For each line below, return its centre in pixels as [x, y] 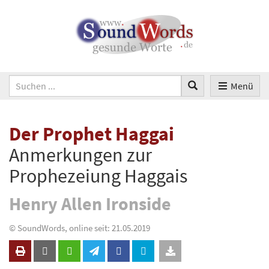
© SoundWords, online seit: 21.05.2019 [80, 228]
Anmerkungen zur [80, 155]
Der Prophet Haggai [92, 134]
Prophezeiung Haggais [98, 176]
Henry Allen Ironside [90, 204]
